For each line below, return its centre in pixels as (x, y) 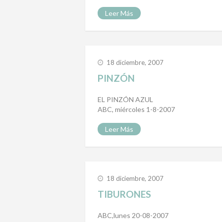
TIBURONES (124, 194)
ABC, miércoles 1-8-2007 (136, 110)
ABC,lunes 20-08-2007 (133, 216)
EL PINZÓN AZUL (125, 100)
